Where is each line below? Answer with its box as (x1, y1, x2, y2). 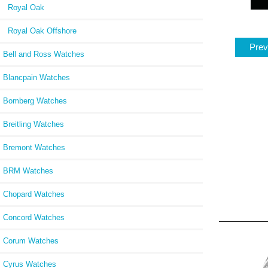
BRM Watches (3, 166, 53, 175)
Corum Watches (3, 236, 59, 245)
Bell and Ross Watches (3, 49, 84, 59)
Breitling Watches (3, 119, 64, 129)
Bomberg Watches (3, 96, 67, 105)
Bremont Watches (3, 142, 65, 152)
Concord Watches (3, 212, 65, 222)
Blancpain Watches (3, 72, 70, 82)
